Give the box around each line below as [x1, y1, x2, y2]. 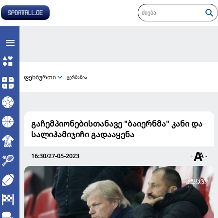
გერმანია [67, 74, 87, 80]
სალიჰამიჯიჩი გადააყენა [31, 129, 134, 140]
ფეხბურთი [24, 73, 56, 81]
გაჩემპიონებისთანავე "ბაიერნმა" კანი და [31, 118, 202, 129]
